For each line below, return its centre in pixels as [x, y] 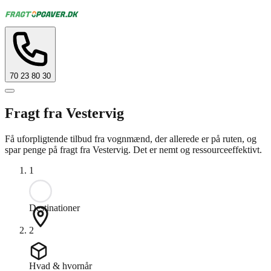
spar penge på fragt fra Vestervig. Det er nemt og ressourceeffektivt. [133, 149]
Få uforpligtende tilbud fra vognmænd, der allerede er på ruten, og [131, 139]
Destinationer [54, 207]
